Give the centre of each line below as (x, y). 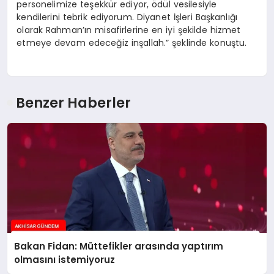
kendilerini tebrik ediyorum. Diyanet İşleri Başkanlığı (127, 17)
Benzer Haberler (74, 103)
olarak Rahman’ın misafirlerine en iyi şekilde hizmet (129, 30)
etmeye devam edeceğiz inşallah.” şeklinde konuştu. (132, 43)
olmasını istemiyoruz (65, 260)
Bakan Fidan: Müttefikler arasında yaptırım (119, 246)
